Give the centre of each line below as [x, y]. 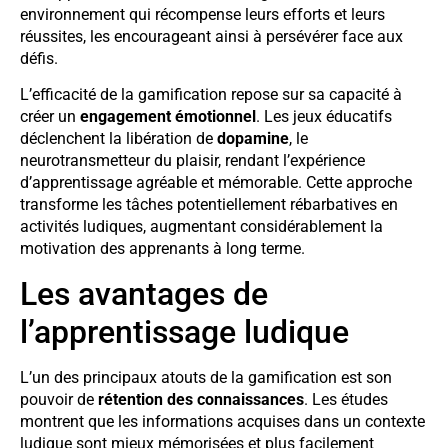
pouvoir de [59, 399]
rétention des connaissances [201, 399]
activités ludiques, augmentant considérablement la [201, 227]
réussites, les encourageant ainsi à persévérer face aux [211, 36]
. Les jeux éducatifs [324, 117]
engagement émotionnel [168, 117]
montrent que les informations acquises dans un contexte [222, 421]
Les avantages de [144, 293]
